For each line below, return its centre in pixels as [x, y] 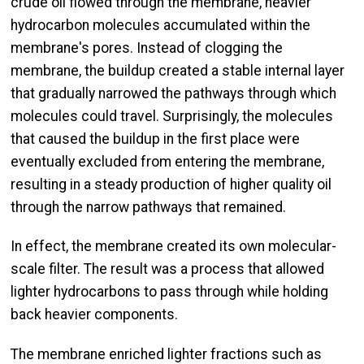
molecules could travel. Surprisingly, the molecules [172, 116]
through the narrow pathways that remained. [148, 207]
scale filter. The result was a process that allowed [167, 269]
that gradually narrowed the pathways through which [173, 93]
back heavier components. [96, 315]
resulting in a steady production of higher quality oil [171, 184]
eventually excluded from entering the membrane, [167, 161]
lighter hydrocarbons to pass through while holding [169, 292]
